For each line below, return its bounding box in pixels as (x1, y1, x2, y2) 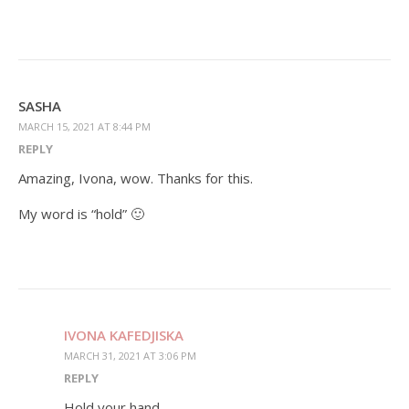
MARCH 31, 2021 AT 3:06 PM (64, 349, 196, 363)
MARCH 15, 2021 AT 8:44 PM (18, 120, 151, 134)
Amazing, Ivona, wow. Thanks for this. (18, 169, 253, 188)
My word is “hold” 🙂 (18, 204, 144, 224)
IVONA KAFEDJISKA (64, 326, 184, 345)
